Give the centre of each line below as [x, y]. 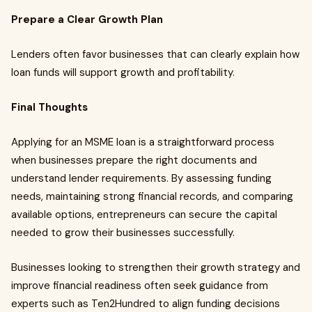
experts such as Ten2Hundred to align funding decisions [146, 304]
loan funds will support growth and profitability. [123, 72]
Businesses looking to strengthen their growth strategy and [156, 267]
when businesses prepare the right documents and [134, 160]
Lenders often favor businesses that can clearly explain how [155, 54]
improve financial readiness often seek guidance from [140, 286]
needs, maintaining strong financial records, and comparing [152, 196]
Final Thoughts [49, 107]
